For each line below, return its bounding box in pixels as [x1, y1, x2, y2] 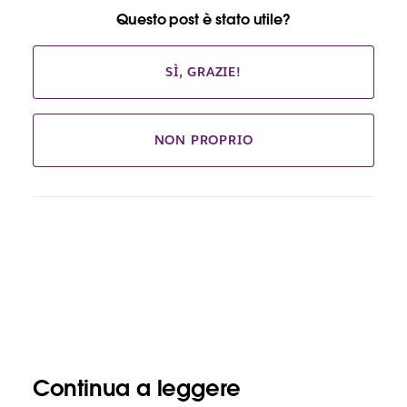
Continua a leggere [32, 374, 241, 403]
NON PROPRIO [154, 132, 253, 149]
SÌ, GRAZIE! [165, 64, 242, 81]
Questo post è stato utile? [115, 10, 292, 30]
